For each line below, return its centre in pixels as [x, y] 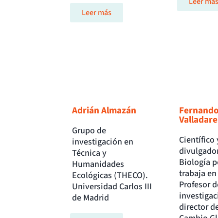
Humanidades [98, 164]
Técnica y [89, 153]
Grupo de [89, 131]
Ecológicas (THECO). [110, 176]
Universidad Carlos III [112, 187]
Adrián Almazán [104, 111]
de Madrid [91, 198]
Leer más [97, 13]
